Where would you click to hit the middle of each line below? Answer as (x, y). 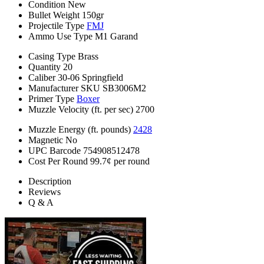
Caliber (42, 78)
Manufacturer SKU (64, 88)
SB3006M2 (124, 88)
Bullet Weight (54, 15)
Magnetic (46, 140)
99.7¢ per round (120, 161)
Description (50, 181)
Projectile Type (56, 26)
